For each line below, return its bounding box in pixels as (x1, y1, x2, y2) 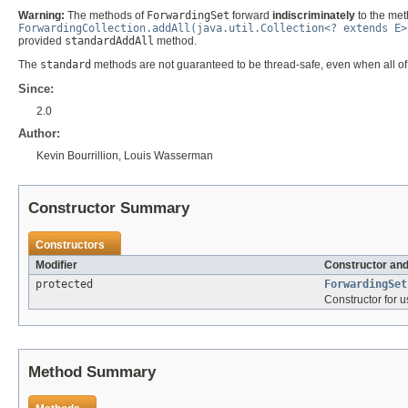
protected (36, 277, 93, 291)
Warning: (18, 8, 65, 22)
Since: (18, 81, 54, 96)
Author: (18, 126, 60, 140)
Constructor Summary (28, 199, 189, 217)
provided (18, 34, 65, 47)
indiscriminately (272, 8, 355, 22)
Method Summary (28, 362, 156, 381)
